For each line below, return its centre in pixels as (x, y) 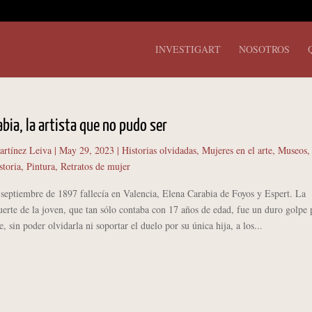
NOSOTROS (264, 49)
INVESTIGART (188, 49)
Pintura (40, 166)
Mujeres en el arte (237, 150)
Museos (292, 150)
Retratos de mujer (95, 166)
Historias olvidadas (159, 150)
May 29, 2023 (86, 150)
